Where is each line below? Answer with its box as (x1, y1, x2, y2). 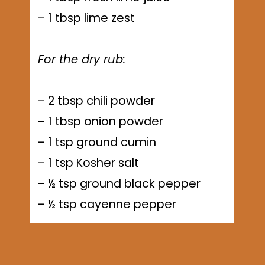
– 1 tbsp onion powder (38, 112, 164, 130)
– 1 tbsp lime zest (38, 9, 135, 26)
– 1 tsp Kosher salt (38, 154, 140, 171)
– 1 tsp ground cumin (38, 133, 157, 150)
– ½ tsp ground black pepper (38, 174, 201, 192)
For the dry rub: (38, 50, 126, 67)
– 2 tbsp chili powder (38, 92, 156, 109)
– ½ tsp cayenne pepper (38, 195, 177, 212)
